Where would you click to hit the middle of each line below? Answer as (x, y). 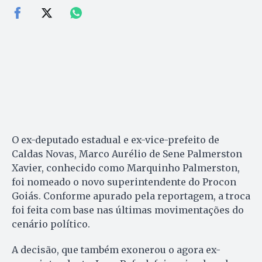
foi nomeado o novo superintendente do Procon (124, 182)
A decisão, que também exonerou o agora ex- (116, 249)
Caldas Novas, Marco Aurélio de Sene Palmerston (127, 154)
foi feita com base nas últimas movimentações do (128, 210)
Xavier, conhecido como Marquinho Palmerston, (126, 168)
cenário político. (51, 224)
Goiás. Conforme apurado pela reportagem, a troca (131, 196)
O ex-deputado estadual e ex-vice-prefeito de (116, 139)
